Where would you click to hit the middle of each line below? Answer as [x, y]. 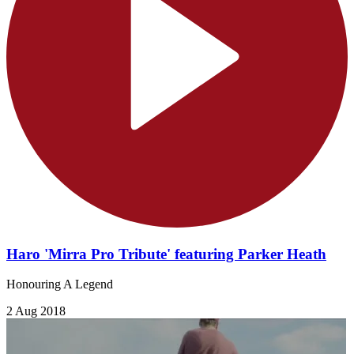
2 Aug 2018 [36, 311]
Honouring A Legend [60, 284]
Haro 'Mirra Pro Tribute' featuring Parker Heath [166, 254]
